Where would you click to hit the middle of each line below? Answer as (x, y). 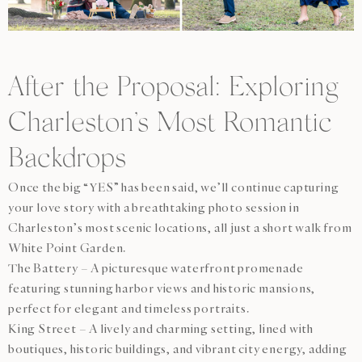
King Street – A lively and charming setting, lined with (161, 328)
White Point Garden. (67, 248)
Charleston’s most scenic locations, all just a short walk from (180, 227)
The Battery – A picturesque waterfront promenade (156, 268)
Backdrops (67, 160)
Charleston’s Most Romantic (170, 124)
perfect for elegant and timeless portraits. (129, 308)
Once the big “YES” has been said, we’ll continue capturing (174, 187)
